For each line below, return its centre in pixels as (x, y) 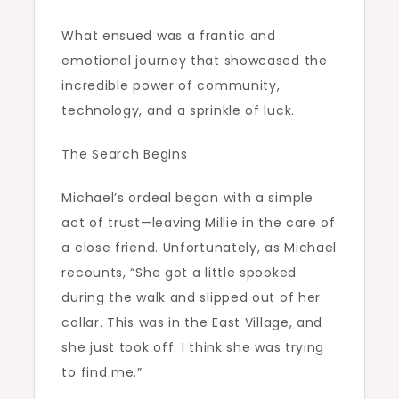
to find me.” (102, 373)
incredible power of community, (171, 86)
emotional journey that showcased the (195, 61)
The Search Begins (125, 155)
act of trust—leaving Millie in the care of (199, 223)
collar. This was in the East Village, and (192, 323)
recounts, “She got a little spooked (179, 273)
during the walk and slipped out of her (191, 298)
